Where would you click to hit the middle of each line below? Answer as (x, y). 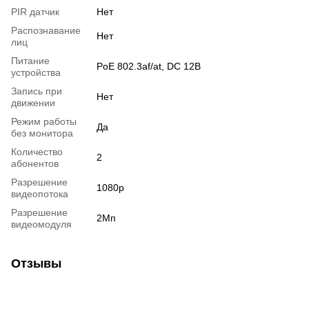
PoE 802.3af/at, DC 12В (149, 66)
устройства (36, 72)
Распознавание (46, 30)
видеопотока (40, 193)
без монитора (42, 133)
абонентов (35, 163)
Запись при (37, 91)
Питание (30, 60)
